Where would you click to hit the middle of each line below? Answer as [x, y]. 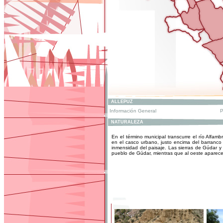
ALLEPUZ [122, 102]
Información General [133, 111]
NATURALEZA [127, 122]
